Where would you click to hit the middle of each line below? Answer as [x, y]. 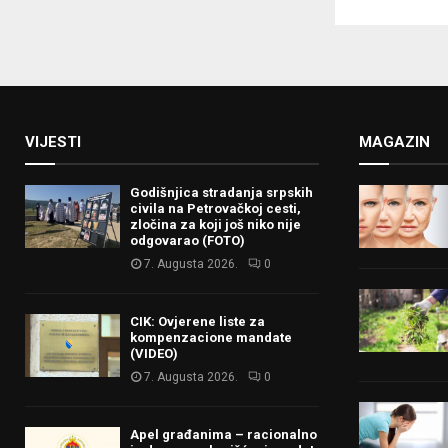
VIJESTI [53, 141]
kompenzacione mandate [211, 337]
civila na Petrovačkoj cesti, [215, 208]
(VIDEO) [154, 353]
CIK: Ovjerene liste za [197, 321]
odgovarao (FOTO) [187, 240]
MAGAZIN [394, 141]
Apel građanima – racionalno [223, 434]
